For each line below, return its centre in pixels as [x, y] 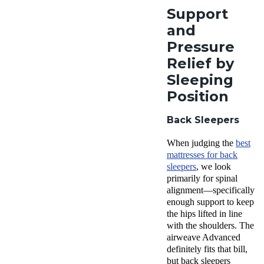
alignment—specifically [211, 190]
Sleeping [200, 80]
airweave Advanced [204, 237]
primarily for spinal [202, 178]
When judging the [201, 143]
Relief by [200, 63]
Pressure [201, 47]
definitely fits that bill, [207, 249]
